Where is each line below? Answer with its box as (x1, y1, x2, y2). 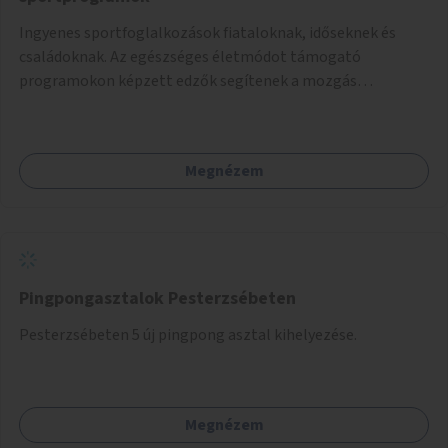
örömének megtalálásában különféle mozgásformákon (19, 93, 400, 116)
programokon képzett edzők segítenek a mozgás (19, 69, 357, 92)
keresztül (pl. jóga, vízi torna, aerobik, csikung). (19, 117, 341, 140)
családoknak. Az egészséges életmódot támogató (19, 45, 361, 68)
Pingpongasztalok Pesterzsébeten (19, 285, 296, 311)
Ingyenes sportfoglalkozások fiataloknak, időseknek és (19, 21, 396, 44)
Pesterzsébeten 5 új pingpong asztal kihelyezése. (19, 323, 357, 346)
